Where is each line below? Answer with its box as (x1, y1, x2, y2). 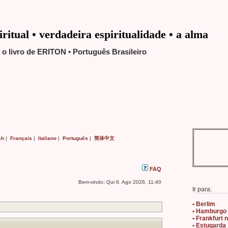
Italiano (38, 135, 56, 141)
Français (10, 135, 32, 141)
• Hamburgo (192, 208, 226, 215)
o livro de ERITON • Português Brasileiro (2, 47, 147, 56)
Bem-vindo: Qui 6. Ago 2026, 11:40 (78, 179, 161, 185)
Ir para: (192, 186, 212, 193)
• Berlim (192, 201, 215, 208)
